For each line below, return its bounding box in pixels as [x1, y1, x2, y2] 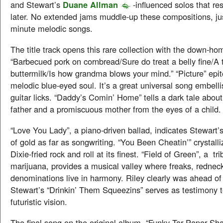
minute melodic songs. [10, 22, 93, 34]
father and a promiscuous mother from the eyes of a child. [10, 103, 221, 115]
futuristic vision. [10, 196, 67, 208]
